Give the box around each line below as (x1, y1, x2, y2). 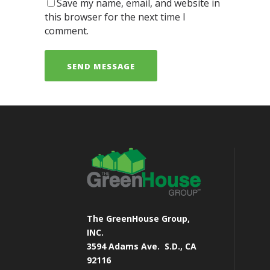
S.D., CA (165, 240, 196, 252)
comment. (45, 24, 89, 37)
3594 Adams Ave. (87, 240, 165, 252)
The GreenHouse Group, (87, 212, 190, 224)
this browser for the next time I (45, 10, 186, 24)
